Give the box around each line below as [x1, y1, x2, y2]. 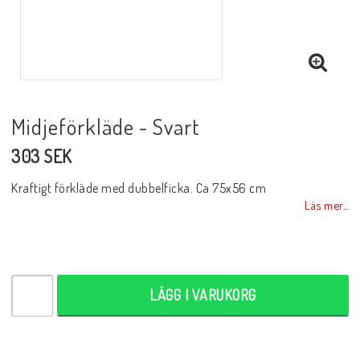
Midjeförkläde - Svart [11, 112, 200, 140]
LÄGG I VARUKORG [149, 285, 256, 304]
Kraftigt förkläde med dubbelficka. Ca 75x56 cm [11, 179, 266, 196]
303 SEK [11, 144, 72, 167]
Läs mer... [305, 197, 349, 212]
